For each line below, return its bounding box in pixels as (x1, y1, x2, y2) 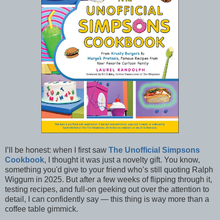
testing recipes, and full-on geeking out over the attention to (5, 185, 209, 193)
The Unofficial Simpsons (109, 145, 200, 154)
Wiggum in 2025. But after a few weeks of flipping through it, (5, 175, 212, 184)
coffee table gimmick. (5, 204, 78, 213)
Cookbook (5, 155, 44, 164)
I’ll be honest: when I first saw (5, 145, 109, 154)
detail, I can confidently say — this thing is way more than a (5, 194, 209, 203)
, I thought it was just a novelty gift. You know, (44, 155, 200, 164)
